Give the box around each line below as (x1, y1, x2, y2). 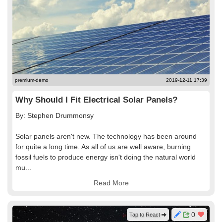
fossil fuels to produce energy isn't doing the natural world (15, 153, 196, 161)
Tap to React (129, 212, 162, 218)
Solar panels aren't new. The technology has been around (15, 132, 197, 140)
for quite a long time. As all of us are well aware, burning (15, 143, 191, 151)
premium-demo (15, 77, 49, 83)
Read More (93, 179, 129, 187)
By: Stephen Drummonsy (15, 111, 94, 119)
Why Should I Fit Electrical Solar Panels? (15, 95, 177, 105)
